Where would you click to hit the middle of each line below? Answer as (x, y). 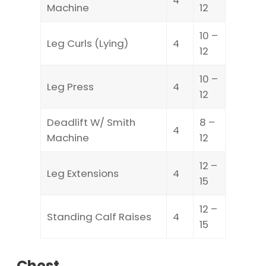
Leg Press (70, 86)
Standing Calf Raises (99, 216)
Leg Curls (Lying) (88, 43)
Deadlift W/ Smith (91, 122)
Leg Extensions (83, 173)
